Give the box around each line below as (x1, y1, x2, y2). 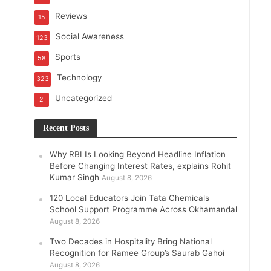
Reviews (54, 10, 87, 21)
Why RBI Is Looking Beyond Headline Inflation (49, 149, 226, 159)
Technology (56, 72, 102, 82)
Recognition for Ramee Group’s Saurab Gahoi (49, 247, 224, 258)
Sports (54, 51, 80, 62)
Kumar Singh (49, 172, 99, 182)
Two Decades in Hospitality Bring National (49, 236, 212, 246)
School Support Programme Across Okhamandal (49, 204, 237, 214)
